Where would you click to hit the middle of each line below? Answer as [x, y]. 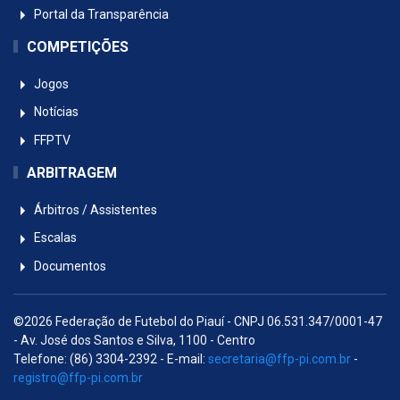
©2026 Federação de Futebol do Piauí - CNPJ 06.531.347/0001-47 [198, 321]
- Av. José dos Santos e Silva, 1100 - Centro [134, 340]
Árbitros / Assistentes [94, 209]
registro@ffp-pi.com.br [78, 377]
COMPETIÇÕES [78, 47]
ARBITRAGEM [72, 172]
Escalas [54, 238]
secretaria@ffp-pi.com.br [279, 358]
